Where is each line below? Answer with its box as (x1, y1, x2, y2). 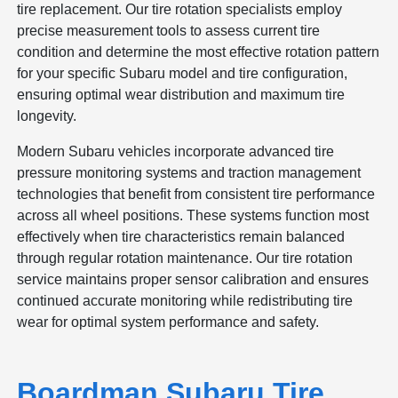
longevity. (17, 107, 77, 123)
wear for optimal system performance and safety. (17, 314, 320, 330)
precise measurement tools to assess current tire (17, 22, 321, 38)
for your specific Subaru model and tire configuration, (17, 65, 348, 81)
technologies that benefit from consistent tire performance (17, 186, 376, 202)
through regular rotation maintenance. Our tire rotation (17, 250, 354, 266)
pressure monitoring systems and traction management (17, 164, 362, 180)
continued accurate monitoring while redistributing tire (17, 292, 354, 308)
